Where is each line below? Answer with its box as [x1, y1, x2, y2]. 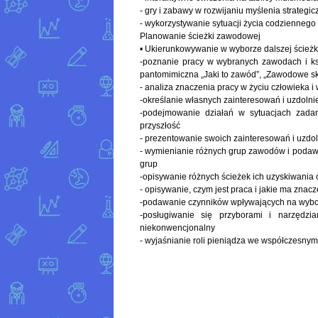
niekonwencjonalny [140, 223, 215, 234]
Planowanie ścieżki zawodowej [140, 31, 261, 42]
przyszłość [140, 121, 180, 131]
